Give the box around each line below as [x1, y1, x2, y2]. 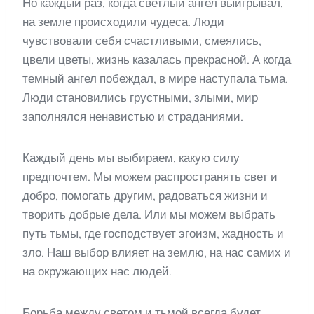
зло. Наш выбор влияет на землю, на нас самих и [22, 245, 291, 260]
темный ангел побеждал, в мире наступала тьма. [22, 71, 288, 86]
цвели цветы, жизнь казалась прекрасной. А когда [22, 53, 291, 67]
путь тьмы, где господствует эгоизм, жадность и [22, 226, 284, 241]
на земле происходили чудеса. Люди [22, 15, 224, 29]
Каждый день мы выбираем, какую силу [22, 151, 240, 165]
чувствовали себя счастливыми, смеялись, [22, 34, 261, 48]
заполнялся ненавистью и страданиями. [22, 109, 243, 124]
